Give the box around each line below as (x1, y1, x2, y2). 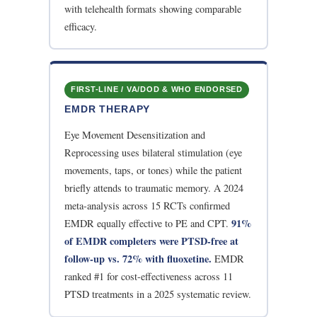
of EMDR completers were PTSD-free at (64, 234, 239, 249)
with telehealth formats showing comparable (64, 1, 242, 16)
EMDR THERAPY (64, 103, 151, 115)
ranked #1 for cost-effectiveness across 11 (64, 270, 234, 284)
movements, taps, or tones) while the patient (64, 163, 243, 178)
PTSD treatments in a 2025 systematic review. (64, 287, 252, 301)
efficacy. (64, 19, 98, 33)
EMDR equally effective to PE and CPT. (64, 217, 232, 231)
